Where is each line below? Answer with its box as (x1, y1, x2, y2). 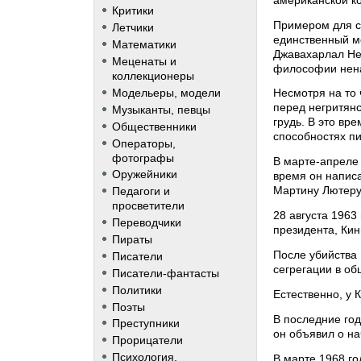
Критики (111, 4, 154, 18)
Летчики (111, 21, 154, 35)
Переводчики (111, 216, 181, 230)
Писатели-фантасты (111, 266, 219, 280)
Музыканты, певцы (111, 102, 210, 116)
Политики (111, 283, 162, 297)
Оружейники (111, 168, 177, 181)
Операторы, (111, 136, 176, 150)
